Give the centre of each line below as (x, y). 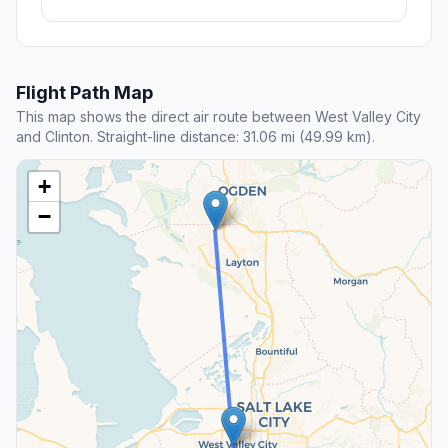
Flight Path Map (84, 93)
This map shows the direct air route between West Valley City (218, 117)
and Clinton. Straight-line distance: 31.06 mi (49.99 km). (195, 137)
